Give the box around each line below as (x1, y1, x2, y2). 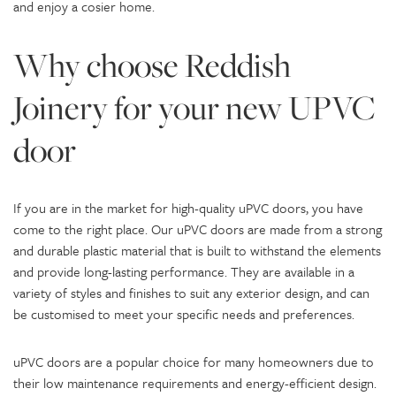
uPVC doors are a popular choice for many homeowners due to (13, 352, 374, 371)
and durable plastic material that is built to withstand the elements (13, 240, 381, 260)
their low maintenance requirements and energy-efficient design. (13, 373, 377, 392)
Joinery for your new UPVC (13, 85, 376, 129)
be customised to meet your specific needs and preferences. (13, 304, 354, 324)
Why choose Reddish (13, 42, 291, 87)
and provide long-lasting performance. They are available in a (13, 262, 354, 281)
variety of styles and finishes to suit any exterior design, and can (13, 283, 369, 302)
